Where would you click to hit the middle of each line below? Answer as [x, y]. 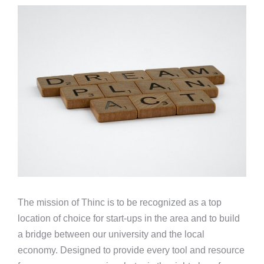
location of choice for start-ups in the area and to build [129, 218]
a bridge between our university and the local [111, 234]
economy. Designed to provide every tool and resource [131, 250]
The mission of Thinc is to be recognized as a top [120, 202]
